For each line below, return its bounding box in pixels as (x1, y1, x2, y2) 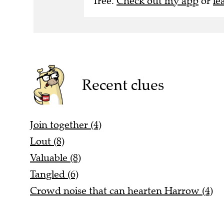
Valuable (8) (30, 151, 81, 164)
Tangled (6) (30, 167, 78, 180)
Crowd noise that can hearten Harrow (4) (30, 184, 213, 197)
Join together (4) (30, 118, 101, 131)
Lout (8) (30, 134, 64, 147)
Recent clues (81, 75, 164, 94)
